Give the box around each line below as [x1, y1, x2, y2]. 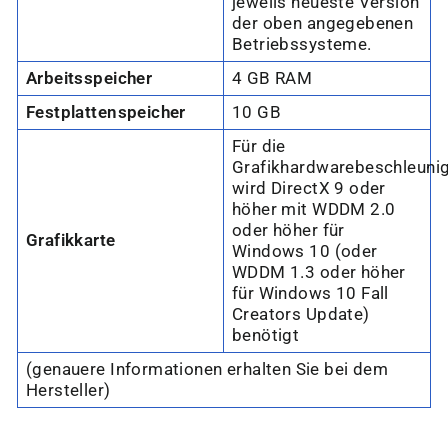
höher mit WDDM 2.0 [232, 200, 396, 220]
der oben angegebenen [232, 14, 414, 34]
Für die [232, 137, 286, 157]
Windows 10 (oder [232, 242, 378, 262]
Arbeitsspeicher [26, 69, 153, 89]
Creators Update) [232, 305, 370, 325]
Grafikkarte [26, 231, 116, 251]
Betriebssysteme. [232, 35, 372, 55]
